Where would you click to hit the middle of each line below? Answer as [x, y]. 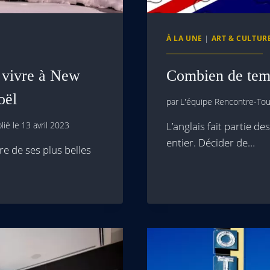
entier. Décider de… [211, 143]
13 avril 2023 [46, 125]
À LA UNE [184, 38]
